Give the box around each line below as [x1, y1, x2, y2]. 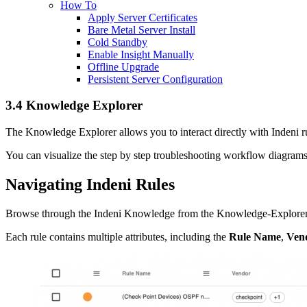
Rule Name [229, 230, 281, 243]
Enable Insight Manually [88, 48, 194, 60]
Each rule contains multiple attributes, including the [5, 230, 229, 243]
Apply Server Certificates [88, 11, 197, 23]
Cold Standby [88, 36, 147, 48]
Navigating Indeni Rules [5, 175, 175, 194]
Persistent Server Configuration [88, 73, 223, 85]
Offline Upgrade [88, 60, 159, 73]
